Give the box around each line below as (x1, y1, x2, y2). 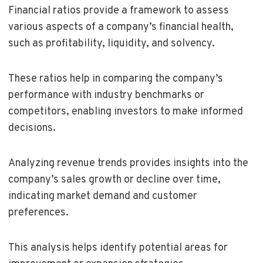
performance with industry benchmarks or (8, 88, 204, 102)
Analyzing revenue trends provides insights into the (8, 156, 248, 170)
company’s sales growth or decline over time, (8, 173, 221, 187)
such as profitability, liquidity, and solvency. (8, 36, 215, 50)
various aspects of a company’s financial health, (8, 20, 234, 34)
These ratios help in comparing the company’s (8, 72, 223, 86)
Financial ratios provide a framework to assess (8, 4, 229, 18)
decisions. (8, 121, 56, 135)
